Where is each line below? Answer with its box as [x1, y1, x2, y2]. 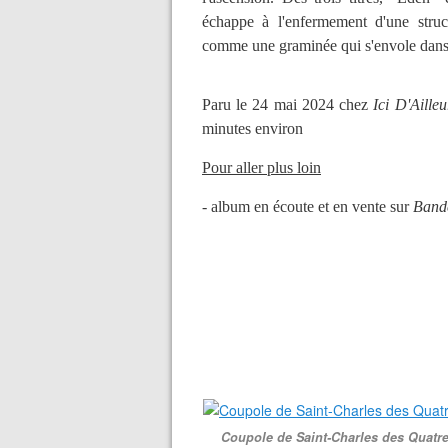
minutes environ [202, 120, 303, 137]
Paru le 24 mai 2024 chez [202, 96, 374, 113]
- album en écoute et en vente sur [202, 198, 413, 215]
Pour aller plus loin [202, 159, 321, 176]
